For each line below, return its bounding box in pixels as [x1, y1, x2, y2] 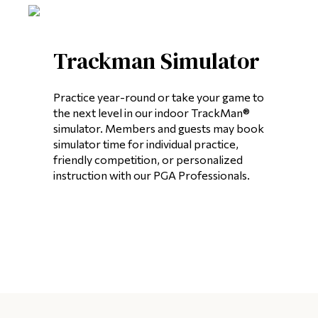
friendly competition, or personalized [53, 152, 243, 166]
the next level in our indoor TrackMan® [53, 105, 250, 119]
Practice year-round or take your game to [53, 89, 264, 104]
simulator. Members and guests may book [53, 121, 264, 135]
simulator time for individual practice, [53, 136, 238, 150]
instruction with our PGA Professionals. [53, 168, 250, 182]
